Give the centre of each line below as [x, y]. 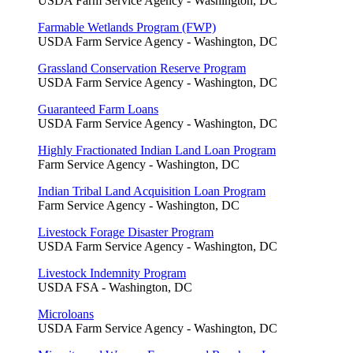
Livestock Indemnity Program [112, 273]
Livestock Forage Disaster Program [126, 232]
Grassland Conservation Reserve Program [142, 68]
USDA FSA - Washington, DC [115, 287]
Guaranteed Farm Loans [98, 109]
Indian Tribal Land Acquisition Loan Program [152, 191]
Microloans [66, 314]
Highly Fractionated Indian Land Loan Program [157, 150]
